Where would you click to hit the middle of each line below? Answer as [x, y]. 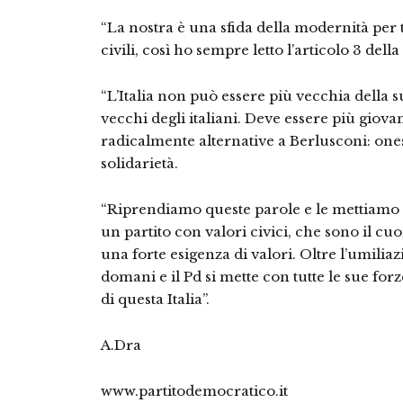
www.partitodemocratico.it [194, 391]
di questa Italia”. [155, 299]
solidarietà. [139, 163]
